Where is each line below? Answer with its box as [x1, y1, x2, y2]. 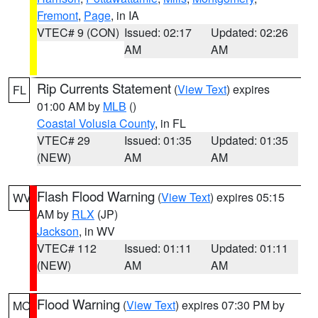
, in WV [79, 223, 115, 239]
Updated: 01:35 [211, 132, 289, 148]
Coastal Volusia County [37, 115, 155, 131]
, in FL [155, 115, 186, 131]
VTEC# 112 [37, 240, 97, 256]
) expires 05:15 [210, 189, 285, 205]
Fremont [37, 7, 78, 23]
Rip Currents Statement [37, 79, 171, 97]
